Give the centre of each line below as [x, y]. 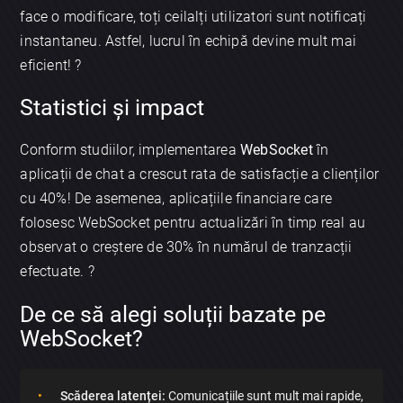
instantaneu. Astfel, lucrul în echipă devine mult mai [188, 40]
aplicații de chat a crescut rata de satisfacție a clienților [200, 175]
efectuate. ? [57, 272]
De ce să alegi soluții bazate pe [173, 314]
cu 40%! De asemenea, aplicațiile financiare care [176, 199]
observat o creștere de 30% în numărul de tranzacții [186, 247]
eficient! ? [51, 65]
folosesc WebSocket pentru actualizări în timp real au [193, 223]
